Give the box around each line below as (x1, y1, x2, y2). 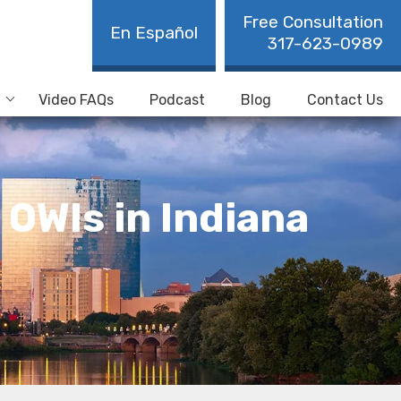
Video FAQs (38, 91, 114, 109)
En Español (110, 22, 198, 43)
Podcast (149, 91, 205, 109)
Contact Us (307, 91, 383, 109)
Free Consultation (243, 12, 383, 32)
